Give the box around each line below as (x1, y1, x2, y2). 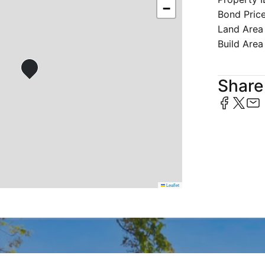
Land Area (218, 23, 264, 35)
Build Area (218, 38, 264, 50)
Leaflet (165, 182, 180, 188)
